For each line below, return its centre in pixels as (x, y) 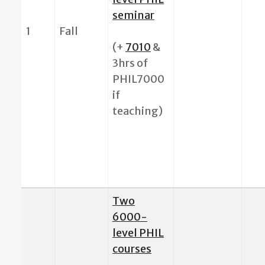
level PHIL (138, 232)
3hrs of (130, 63)
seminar (133, 15)
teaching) (138, 111)
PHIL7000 (138, 79)
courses (132, 248)
